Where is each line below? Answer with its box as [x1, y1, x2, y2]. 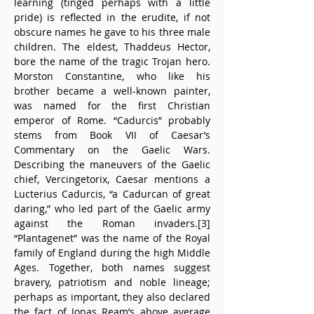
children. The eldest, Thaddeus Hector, [14, 40, 210, 53]
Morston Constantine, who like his [14, 69, 210, 83]
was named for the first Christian [14, 99, 210, 112]
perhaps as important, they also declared [14, 290, 210, 303]
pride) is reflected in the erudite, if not [14, 11, 210, 24]
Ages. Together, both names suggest [14, 261, 210, 274]
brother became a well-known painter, [14, 84, 210, 97]
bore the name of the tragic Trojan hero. [14, 55, 210, 68]
